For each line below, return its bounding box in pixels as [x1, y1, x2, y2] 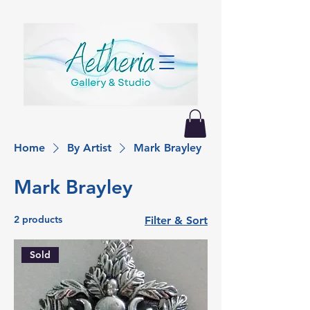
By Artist [67, 141, 111, 154]
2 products [14, 213, 62, 226]
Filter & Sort [145, 214, 208, 227]
